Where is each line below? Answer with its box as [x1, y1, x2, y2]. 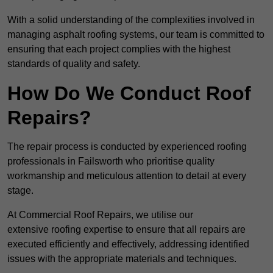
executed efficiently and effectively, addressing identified [7, 239, 249, 250]
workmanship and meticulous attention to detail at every [7, 171, 246, 182]
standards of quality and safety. [7, 58, 140, 69]
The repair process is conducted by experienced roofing [7, 141, 247, 152]
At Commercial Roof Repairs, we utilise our [7, 210, 193, 221]
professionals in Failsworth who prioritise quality [7, 156, 214, 167]
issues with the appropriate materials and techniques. [7, 253, 236, 264]
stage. [7, 185, 34, 196]
